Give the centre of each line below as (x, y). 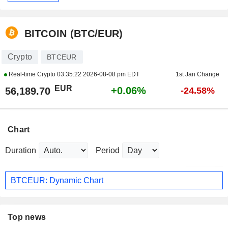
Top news (27, 217)
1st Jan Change (197, 75)
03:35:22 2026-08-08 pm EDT (98, 75)
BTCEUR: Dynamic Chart (57, 180)
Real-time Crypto (32, 75)
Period (108, 151)
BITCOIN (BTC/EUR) (74, 33)
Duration (21, 151)
